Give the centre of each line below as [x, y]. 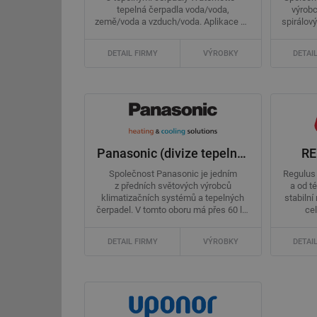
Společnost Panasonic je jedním [173, 174]
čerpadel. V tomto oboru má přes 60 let [173, 210]
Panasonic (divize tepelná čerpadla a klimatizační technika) [241, 153]
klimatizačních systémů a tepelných [173, 198]
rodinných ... [173, 34]
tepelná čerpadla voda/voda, [173, 10]
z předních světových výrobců [173, 186]
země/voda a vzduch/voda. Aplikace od [173, 22]
